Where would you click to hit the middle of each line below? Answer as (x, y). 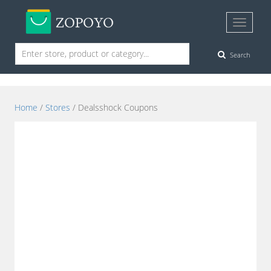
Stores (57, 108)
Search (240, 54)
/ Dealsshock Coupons (114, 108)
